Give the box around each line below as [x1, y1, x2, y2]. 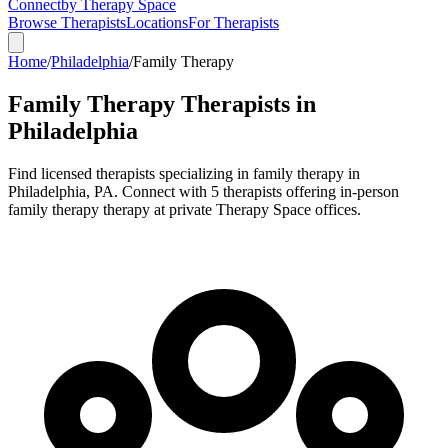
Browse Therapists [8, 14, 126, 31]
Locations [126, 14, 188, 31]
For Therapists [188, 14, 279, 31]
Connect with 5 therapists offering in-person [118, 182, 399, 200]
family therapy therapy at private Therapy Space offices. [8, 200, 361, 218]
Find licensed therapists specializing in [8, 164, 253, 182]
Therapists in [175, 90, 316, 117]
